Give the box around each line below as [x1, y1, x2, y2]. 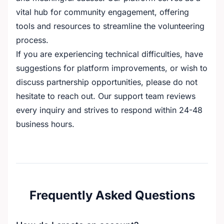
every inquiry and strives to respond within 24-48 [16, 105, 202, 115]
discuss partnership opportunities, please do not [16, 77, 197, 87]
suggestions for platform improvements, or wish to [16, 63, 207, 73]
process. [16, 35, 48, 45]
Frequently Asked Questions [29, 188, 195, 202]
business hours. [16, 119, 74, 129]
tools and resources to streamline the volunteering [16, 21, 204, 31]
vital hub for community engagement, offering [16, 7, 189, 17]
